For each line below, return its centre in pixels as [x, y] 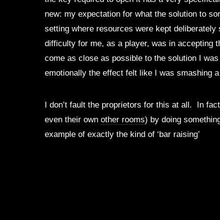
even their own [73, 119]
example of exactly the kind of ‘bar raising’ [123, 134]
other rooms [123, 119]
